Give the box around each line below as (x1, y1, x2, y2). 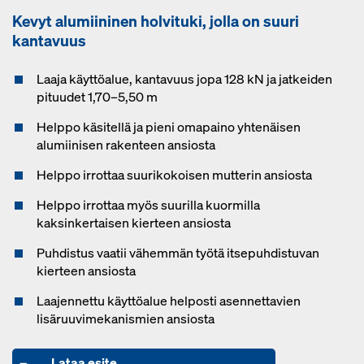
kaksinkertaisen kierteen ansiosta (37, 214, 231, 232)
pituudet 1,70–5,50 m (37, 88, 158, 106)
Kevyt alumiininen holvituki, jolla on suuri (12, 11, 299, 31)
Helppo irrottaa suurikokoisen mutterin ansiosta (37, 166, 312, 184)
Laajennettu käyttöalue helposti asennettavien (37, 292, 301, 310)
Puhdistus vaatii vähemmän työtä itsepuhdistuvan (37, 244, 319, 262)
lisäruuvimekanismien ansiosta (37, 310, 214, 327)
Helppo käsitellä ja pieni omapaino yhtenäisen (37, 118, 301, 136)
